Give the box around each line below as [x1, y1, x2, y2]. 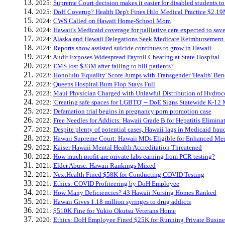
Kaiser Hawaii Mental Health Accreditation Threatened [53, 144, 202, 151]
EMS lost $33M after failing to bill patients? [53, 62, 174, 70]
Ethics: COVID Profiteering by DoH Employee [53, 180, 179, 187]
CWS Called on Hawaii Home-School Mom [53, 17, 171, 25]
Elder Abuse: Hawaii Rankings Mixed [53, 162, 156, 169]
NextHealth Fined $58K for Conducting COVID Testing [53, 171, 204, 178]
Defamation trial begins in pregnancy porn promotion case [53, 107, 211, 115]
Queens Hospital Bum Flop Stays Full [53, 80, 155, 88]
